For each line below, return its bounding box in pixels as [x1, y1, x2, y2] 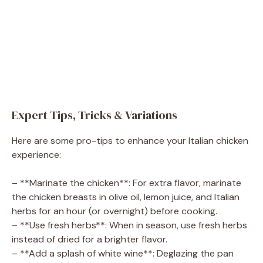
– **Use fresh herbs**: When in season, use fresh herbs [12, 218, 247, 231]
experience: [12, 148, 61, 161]
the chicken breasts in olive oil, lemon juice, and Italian [12, 190, 240, 203]
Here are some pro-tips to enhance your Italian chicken [12, 134, 248, 147]
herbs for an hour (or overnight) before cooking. [12, 204, 217, 217]
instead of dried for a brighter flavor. [12, 232, 167, 245]
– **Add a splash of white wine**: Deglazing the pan [12, 247, 234, 259]
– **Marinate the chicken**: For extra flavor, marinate [12, 176, 241, 189]
